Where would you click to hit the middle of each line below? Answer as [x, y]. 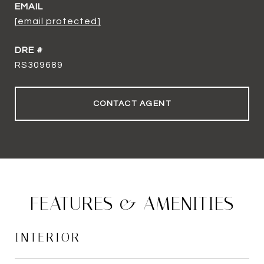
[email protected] [58, 21]
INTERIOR [48, 237]
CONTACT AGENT [132, 104]
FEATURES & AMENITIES [132, 203]
